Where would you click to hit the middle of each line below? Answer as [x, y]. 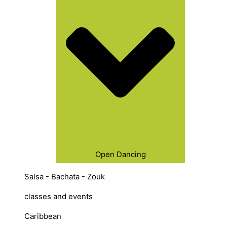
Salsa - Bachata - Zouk [65, 176]
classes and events [59, 196]
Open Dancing [120, 154]
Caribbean [43, 216]
